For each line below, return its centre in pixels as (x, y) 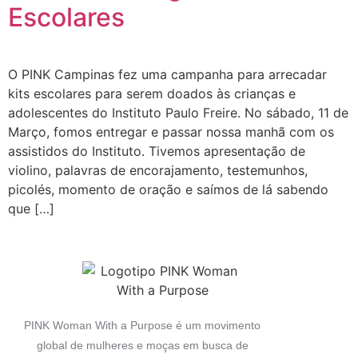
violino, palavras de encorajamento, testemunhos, (158, 170)
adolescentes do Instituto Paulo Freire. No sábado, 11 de (178, 112)
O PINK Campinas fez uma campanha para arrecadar (167, 74)
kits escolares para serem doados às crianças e (152, 93)
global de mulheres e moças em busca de (142, 345)
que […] (31, 208)
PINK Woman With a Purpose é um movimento (143, 325)
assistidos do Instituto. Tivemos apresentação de (157, 151)
